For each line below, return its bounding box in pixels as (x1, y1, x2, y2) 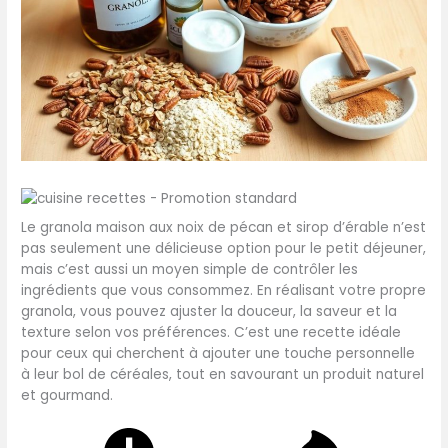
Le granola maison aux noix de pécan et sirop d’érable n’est (21, 217, 427, 237)
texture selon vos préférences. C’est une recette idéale (21, 322, 402, 342)
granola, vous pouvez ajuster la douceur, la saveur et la (21, 301, 398, 321)
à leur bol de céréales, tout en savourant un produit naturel (21, 364, 425, 384)
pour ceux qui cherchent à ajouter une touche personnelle (21, 343, 416, 363)
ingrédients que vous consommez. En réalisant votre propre (21, 280, 427, 300)
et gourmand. (21, 385, 114, 405)
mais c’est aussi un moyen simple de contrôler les (21, 259, 359, 279)
